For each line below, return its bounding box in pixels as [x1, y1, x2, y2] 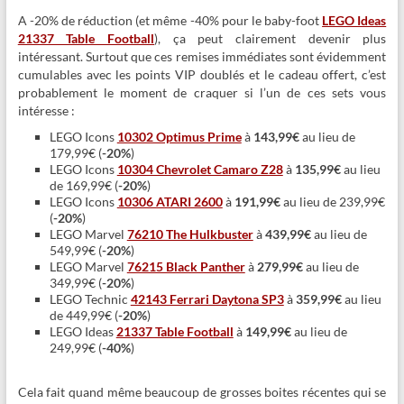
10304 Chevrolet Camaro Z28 [116, 161, 283, 178]
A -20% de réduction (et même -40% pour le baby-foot [17, 13, 323, 29]
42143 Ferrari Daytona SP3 [130, 291, 284, 308]
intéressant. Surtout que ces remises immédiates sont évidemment [17, 49, 387, 65]
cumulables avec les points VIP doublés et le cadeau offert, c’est [17, 67, 387, 83]
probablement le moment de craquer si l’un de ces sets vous [17, 85, 387, 101]
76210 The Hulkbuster [126, 226, 253, 243]
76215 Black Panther [126, 259, 245, 275]
